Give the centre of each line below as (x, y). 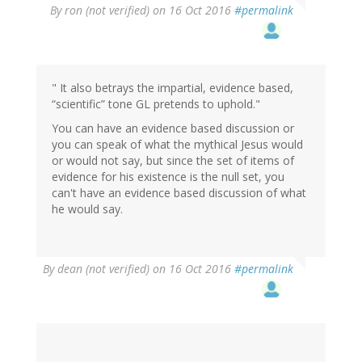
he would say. (87, 209)
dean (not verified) (103, 269)
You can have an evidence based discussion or (173, 128)
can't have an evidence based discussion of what (179, 193)
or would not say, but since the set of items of (173, 161)
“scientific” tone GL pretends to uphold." (156, 104)
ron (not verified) (107, 11)
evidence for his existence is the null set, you (168, 177)
